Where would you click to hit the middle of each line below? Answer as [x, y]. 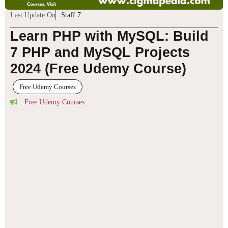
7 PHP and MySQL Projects [100, 52]
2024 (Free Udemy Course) [98, 68]
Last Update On [33, 15]
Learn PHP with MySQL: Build [109, 36]
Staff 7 [71, 15]
